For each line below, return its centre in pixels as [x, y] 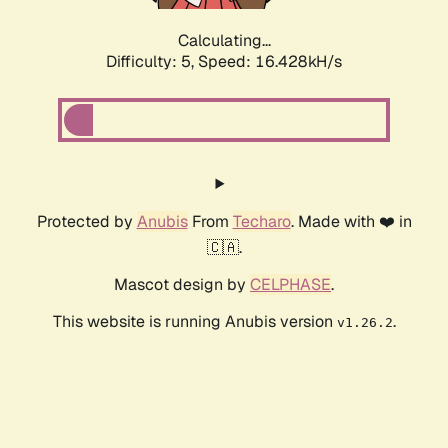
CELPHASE [290, 285]
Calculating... [224, 41]
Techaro [261, 222]
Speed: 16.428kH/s [270, 62]
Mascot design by [182, 285]
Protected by [86, 222]
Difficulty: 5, [152, 62]
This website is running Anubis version [194, 322]
